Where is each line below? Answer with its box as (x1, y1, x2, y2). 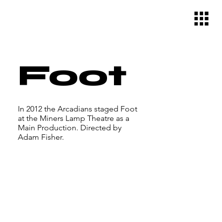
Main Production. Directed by (17, 122, 121, 132)
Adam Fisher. (17, 132, 64, 142)
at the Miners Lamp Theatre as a (17, 113, 129, 123)
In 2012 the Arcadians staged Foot (17, 104, 137, 113)
